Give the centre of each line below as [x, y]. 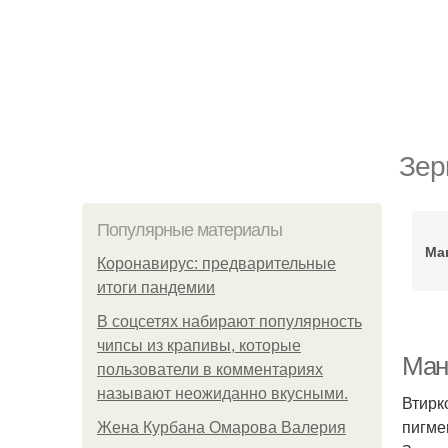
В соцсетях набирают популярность [229, 321]
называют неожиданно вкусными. [222, 393]
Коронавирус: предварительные [216, 263]
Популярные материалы [189, 230]
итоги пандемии [156, 287]
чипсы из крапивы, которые [199, 345]
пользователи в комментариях [210, 369]
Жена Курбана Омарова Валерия [221, 427]
